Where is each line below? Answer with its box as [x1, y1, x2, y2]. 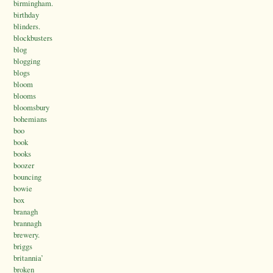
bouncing [13, 171, 41, 183]
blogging [13, 55, 40, 67]
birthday [13, 9, 39, 21]
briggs [13, 241, 32, 252]
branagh [13, 206, 38, 218]
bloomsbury [13, 102, 49, 113]
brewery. [13, 229, 40, 241]
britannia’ [13, 252, 43, 264]
